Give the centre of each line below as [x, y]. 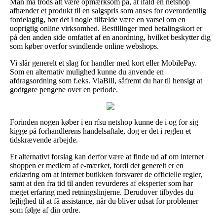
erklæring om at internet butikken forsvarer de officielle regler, [106, 175]
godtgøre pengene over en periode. [64, 90]
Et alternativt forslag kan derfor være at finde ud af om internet [107, 157]
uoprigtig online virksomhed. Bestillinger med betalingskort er [106, 29]
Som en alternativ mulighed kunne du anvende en [87, 72]
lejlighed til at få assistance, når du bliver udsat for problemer [104, 201]
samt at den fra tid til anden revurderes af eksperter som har [101, 184]
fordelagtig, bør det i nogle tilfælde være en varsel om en [98, 20]
